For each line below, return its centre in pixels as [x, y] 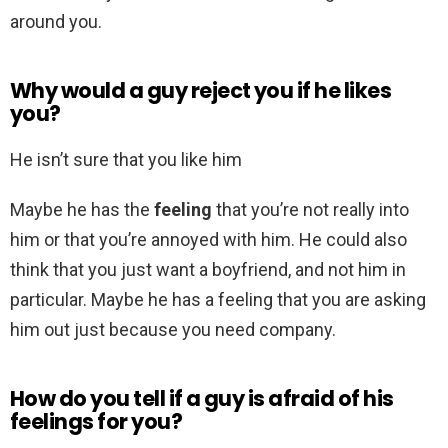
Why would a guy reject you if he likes [201, 91]
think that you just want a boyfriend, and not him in [208, 270]
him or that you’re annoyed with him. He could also [208, 240]
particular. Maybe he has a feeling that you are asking [218, 300]
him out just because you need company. [173, 330]
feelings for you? [96, 422]
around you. [56, 22]
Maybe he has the [82, 210]
